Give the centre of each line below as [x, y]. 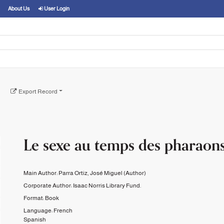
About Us [19, 8]
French [63, 210]
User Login [57, 8]
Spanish [35, 219]
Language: [39, 210]
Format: [34, 198]
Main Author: [41, 173]
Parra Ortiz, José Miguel [91, 173]
